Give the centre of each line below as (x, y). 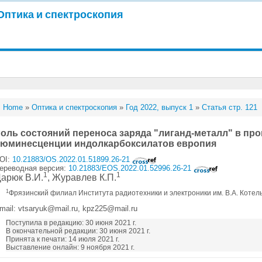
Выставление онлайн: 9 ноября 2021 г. (70, 247)
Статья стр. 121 (230, 107)
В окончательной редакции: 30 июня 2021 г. (78, 231)
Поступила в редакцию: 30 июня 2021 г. (71, 223)
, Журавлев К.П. (82, 177)
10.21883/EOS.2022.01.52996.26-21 (131, 168)
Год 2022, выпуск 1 (160, 107)
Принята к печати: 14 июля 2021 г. (63, 239)
